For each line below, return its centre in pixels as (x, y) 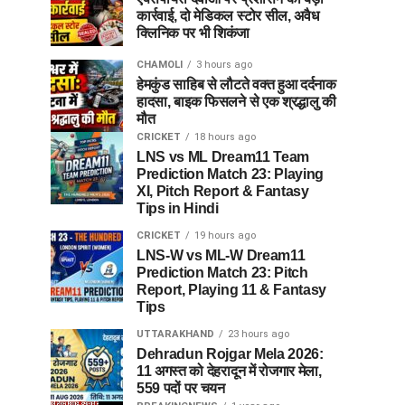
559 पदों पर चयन (181, 388)
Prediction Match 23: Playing (231, 174)
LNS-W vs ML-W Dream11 (221, 255)
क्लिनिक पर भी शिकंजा (193, 33)
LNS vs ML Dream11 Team (223, 156)
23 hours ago (259, 334)
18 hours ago (225, 137)
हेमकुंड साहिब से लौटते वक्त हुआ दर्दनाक (236, 84)
